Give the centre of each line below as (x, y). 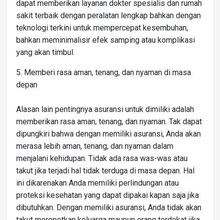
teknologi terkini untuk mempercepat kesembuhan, (102, 27)
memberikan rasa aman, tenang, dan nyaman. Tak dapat (109, 121)
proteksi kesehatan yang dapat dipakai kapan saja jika (108, 195)
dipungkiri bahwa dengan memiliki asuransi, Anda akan (109, 134)
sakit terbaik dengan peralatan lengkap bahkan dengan (109, 15)
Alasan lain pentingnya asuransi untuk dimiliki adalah (105, 109)
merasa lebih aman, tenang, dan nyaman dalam (95, 146)
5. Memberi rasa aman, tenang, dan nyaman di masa (104, 72)
